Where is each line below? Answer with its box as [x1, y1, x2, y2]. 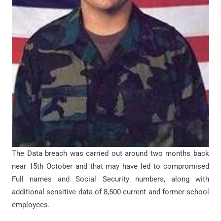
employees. [12, 200, 50, 209]
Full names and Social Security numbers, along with [12, 174, 209, 184]
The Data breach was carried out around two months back [12, 148, 209, 158]
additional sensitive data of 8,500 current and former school [12, 187, 209, 196]
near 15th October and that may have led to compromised [12, 161, 209, 171]
